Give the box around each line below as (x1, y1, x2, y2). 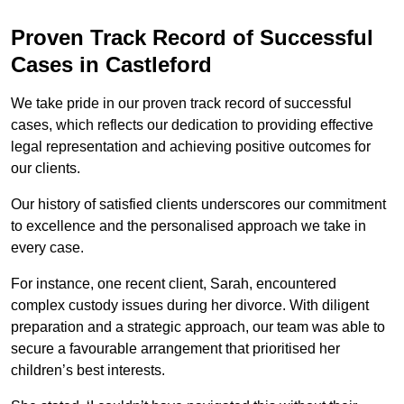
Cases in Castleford (11, 52, 212, 78)
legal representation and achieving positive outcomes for (11, 139, 371, 155)
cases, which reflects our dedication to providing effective (11, 117, 373, 133)
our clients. (11, 161, 80, 177)
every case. (11, 240, 84, 256)
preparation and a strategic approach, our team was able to (11, 319, 385, 335)
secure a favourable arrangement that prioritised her (11, 341, 340, 357)
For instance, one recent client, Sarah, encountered (11, 276, 336, 292)
